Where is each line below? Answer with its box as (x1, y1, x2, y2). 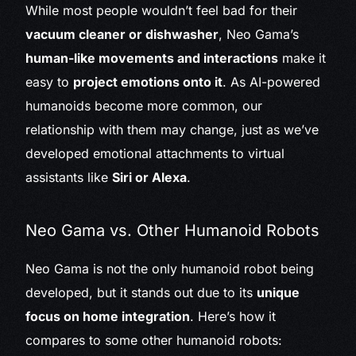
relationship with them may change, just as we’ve (25, 122, 319, 138)
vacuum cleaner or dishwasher (25, 26, 219, 43)
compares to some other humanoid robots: (25, 332, 283, 349)
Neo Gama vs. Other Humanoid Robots (25, 221, 320, 241)
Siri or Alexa (112, 169, 188, 186)
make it (278, 50, 327, 67)
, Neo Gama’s (219, 26, 300, 43)
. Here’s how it (190, 308, 277, 325)
